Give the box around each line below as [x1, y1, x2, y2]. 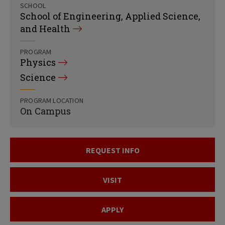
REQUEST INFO [85, 145, 140, 155]
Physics [20, 56, 56, 68]
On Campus [20, 105, 71, 117]
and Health [20, 23, 70, 35]
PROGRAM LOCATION [20, 96, 83, 105]
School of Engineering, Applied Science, [20, 10, 200, 22]
